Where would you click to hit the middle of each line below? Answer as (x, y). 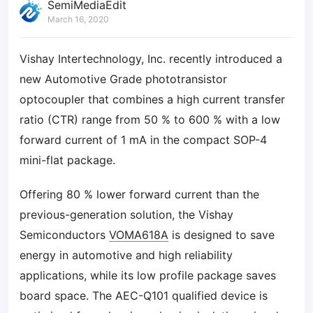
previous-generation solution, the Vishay (126, 214)
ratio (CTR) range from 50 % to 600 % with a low (150, 119)
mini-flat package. (67, 160)
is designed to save (221, 235)
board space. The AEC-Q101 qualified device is (144, 296)
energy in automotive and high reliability (126, 255)
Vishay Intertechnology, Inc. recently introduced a (151, 59)
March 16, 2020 (78, 19)
